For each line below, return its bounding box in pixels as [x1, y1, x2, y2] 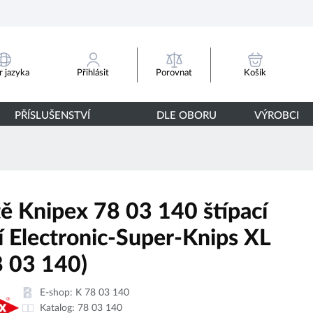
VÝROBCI [254, 110, 299, 121]
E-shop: [40, 287, 75, 298]
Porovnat [156, 68, 192, 78]
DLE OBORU [156, 110, 217, 121]
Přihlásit [77, 68, 109, 78]
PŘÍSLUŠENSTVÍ [15, 110, 91, 121]
